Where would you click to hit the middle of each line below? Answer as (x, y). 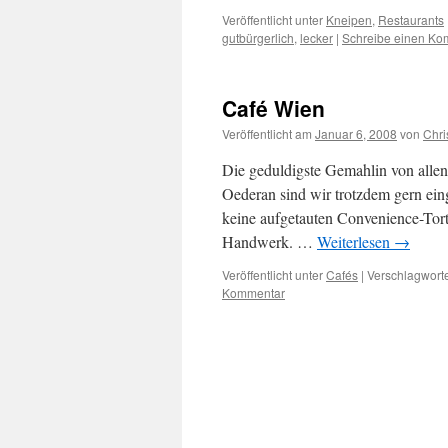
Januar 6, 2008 (356, 133)
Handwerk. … (269, 241)
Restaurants (411, 19)
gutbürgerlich (258, 37)
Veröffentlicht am (267, 133)
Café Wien (273, 108)
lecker (316, 37)
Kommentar (253, 292)
